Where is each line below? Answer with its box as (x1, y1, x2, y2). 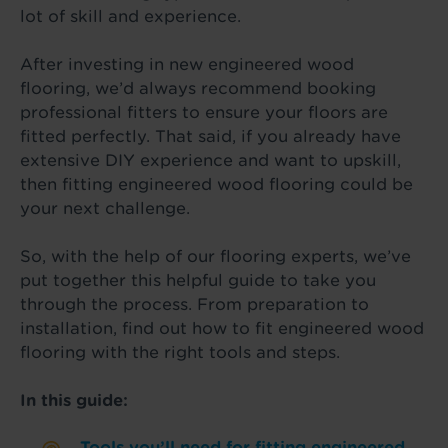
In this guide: (20, 391, 128, 410)
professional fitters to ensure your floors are (20, 103, 388, 122)
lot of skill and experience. (20, 7, 241, 26)
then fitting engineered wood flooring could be (20, 175, 413, 194)
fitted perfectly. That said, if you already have (20, 127, 401, 146)
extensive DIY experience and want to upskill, (20, 151, 401, 170)
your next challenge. (20, 199, 190, 218)
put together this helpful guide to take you (20, 271, 376, 290)
